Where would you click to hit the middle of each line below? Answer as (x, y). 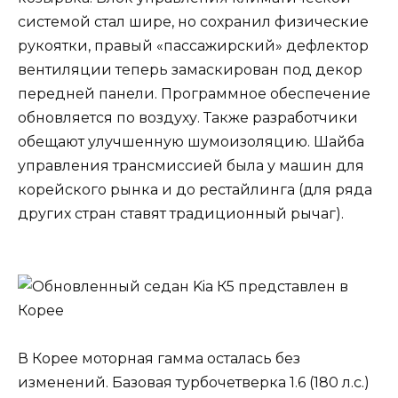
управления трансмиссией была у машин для (191, 166)
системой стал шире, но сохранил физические (193, 22)
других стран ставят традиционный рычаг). (181, 214)
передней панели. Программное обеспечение (194, 94)
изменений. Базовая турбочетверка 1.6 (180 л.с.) (194, 382)
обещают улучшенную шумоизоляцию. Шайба (191, 142)
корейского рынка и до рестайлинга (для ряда (195, 190)
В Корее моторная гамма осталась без (159, 358)
